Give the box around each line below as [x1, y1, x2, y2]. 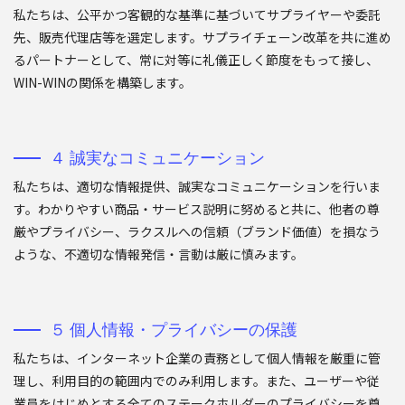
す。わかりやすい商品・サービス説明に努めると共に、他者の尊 [14, 200, 380, 219]
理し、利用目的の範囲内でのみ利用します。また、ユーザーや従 [14, 372, 380, 391]
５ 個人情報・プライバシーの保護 [50, 320, 297, 340]
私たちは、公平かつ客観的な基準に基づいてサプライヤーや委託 [14, 5, 381, 24]
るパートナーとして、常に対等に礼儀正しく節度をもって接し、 [14, 51, 379, 70]
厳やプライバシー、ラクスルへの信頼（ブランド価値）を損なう [14, 222, 381, 241]
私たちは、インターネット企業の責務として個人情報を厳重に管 [14, 349, 381, 368]
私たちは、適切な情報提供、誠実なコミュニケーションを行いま [14, 177, 381, 196]
